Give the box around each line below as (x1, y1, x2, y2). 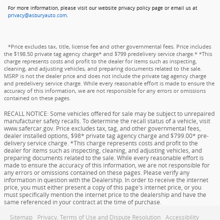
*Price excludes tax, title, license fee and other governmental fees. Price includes (8, 43, 211, 50)
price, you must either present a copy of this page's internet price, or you (4, 183, 201, 192)
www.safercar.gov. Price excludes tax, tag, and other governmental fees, (4, 124, 201, 133)
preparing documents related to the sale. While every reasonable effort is (4, 153, 204, 162)
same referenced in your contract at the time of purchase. (4, 197, 162, 206)
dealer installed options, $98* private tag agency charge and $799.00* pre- (4, 131, 209, 140)
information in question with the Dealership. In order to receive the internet (4, 175, 208, 184)
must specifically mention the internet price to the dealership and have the (4, 190, 206, 199)
